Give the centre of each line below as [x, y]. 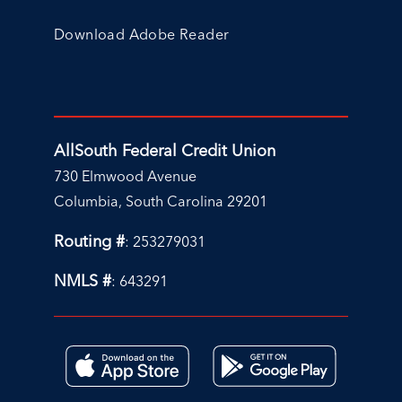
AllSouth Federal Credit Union [165, 150]
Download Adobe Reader [142, 34]
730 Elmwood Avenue [125, 175]
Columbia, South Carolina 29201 [161, 201]
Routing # [89, 240]
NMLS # [83, 280]
